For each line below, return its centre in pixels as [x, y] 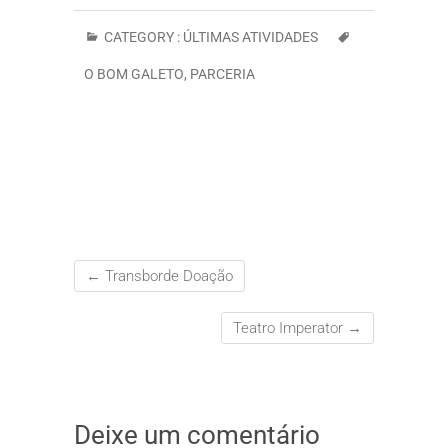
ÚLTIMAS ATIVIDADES [250, 37]
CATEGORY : [142, 37]
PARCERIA [222, 74]
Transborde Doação [167, 276]
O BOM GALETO [134, 74]
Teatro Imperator [290, 328]
